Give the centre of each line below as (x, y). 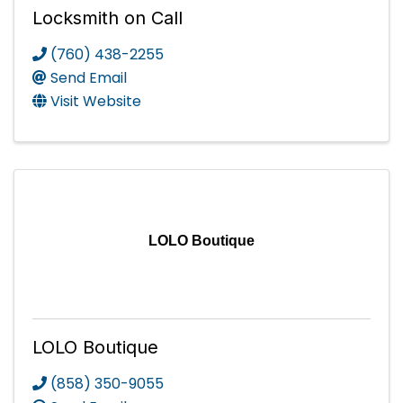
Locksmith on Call (107, 18)
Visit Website (96, 102)
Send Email (89, 78)
